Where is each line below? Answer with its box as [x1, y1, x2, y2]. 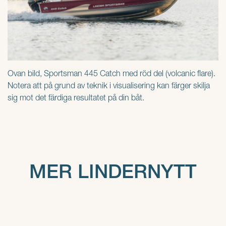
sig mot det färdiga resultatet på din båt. [8, 94, 146, 103]
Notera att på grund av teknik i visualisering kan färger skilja [8, 82, 210, 91]
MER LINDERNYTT [29, 163, 197, 183]
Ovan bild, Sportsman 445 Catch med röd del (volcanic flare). [8, 70, 215, 79]
